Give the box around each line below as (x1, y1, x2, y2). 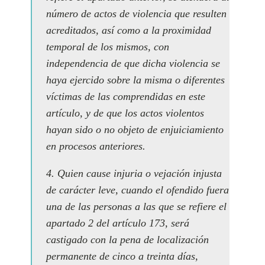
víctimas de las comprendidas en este (46, 91, 205, 102)
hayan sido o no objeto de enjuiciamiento (46, 124, 224, 135)
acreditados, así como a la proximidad (46, 24, 211, 36)
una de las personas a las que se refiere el (46, 201, 227, 212)
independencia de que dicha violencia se (46, 57, 220, 69)
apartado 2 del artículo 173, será (46, 217, 189, 229)
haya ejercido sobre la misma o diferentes (46, 74, 225, 86)
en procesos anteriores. (46, 140, 146, 152)
